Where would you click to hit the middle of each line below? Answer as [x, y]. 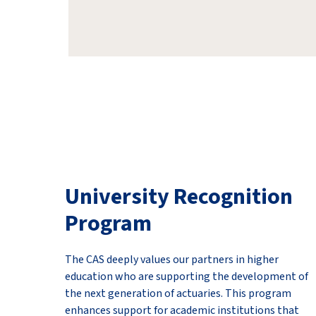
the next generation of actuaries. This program [178, 293]
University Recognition [179, 197]
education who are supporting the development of [187, 276]
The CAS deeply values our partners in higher [172, 260]
